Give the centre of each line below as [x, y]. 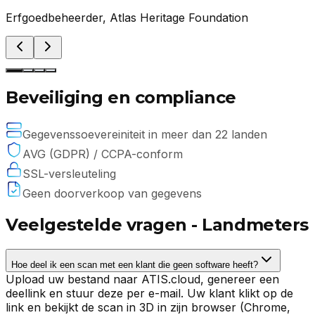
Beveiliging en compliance [121, 98]
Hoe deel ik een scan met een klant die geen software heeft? [135, 264]
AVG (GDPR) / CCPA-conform [103, 154]
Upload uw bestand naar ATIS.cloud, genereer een [142, 279]
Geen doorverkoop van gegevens [112, 194]
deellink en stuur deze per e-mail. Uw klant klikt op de [149, 293]
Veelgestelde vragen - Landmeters [157, 224]
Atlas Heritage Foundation [179, 18]
